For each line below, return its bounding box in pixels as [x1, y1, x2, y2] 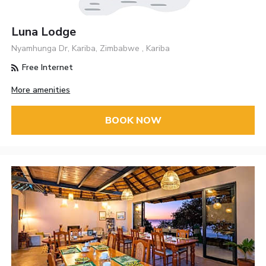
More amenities [11, 84, 71, 96]
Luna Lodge [11, 24, 77, 40]
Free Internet [20, 62, 74, 74]
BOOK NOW [104, 113, 161, 127]
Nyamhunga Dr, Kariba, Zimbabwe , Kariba [11, 43, 170, 55]
